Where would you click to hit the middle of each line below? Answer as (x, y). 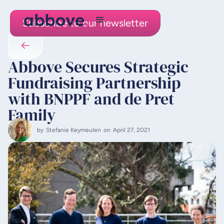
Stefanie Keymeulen (73, 130)
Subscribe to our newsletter (85, 23)
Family (32, 115)
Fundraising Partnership (94, 83)
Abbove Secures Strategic (98, 67)
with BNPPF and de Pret (91, 99)
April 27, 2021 (131, 130)
